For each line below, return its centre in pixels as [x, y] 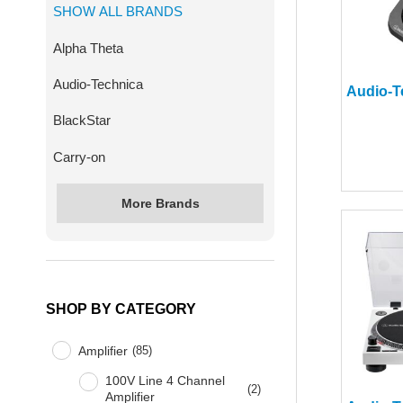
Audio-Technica [98, 84]
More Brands [160, 203]
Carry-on [79, 157]
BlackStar [81, 121]
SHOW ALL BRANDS [117, 12]
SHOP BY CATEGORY [121, 309]
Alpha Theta [88, 48]
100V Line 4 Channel [166, 381]
